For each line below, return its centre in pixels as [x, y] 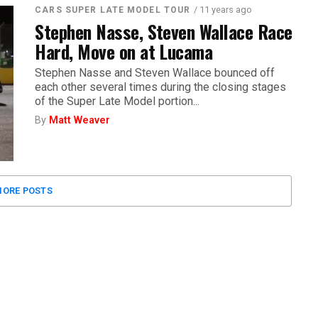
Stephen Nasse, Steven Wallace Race [164, 31]
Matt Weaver [80, 120]
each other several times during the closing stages [161, 87]
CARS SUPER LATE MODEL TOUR [113, 10]
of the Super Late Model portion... [117, 101]
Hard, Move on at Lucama [124, 51]
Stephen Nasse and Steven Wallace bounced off [155, 72]
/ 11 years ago [223, 9]
